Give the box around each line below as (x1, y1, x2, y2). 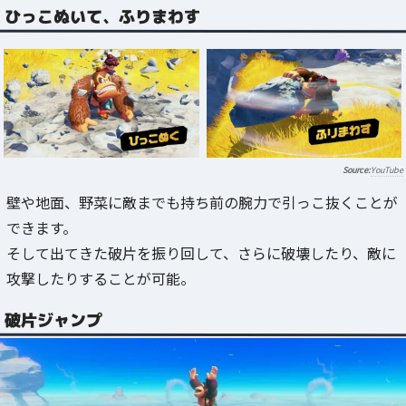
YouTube (371, 164, 403, 177)
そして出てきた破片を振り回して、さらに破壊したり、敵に (6, 242, 396, 265)
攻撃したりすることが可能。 (6, 267, 195, 290)
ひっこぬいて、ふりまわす (4, 5, 201, 28)
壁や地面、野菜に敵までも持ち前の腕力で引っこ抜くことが (6, 191, 398, 214)
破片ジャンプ (4, 308, 103, 332)
